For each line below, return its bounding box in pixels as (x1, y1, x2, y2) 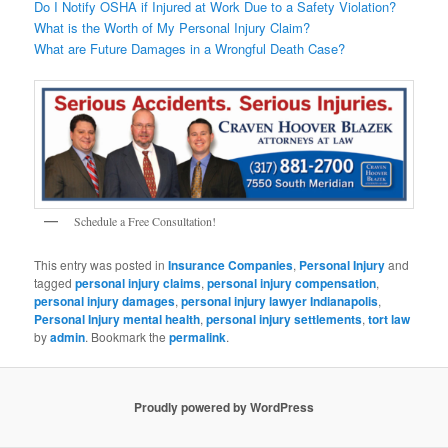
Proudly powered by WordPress (134, 398, 314, 417)
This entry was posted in (34, 255, 169, 273)
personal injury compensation (207, 273, 377, 292)
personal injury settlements (206, 309, 363, 328)
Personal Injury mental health (34, 309, 201, 328)
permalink (169, 327, 227, 346)
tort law (368, 309, 411, 328)
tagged (34, 273, 76, 291)
